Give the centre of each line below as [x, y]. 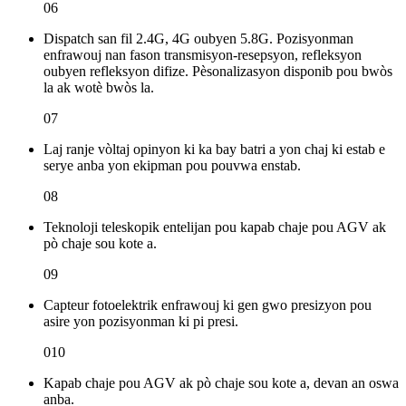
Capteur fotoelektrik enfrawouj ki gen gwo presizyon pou [208, 305]
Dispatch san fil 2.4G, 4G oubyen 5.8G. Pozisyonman [198, 39]
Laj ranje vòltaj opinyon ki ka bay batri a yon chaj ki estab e [214, 150]
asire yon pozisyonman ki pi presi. [141, 322]
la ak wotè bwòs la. [99, 88]
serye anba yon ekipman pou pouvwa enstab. [172, 166]
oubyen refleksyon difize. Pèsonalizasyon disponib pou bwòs [218, 72]
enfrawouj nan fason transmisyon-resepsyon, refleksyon [203, 55]
